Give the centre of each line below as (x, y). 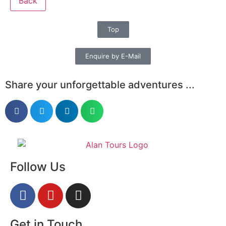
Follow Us (38, 166)
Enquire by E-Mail (113, 56)
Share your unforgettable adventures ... (100, 85)
